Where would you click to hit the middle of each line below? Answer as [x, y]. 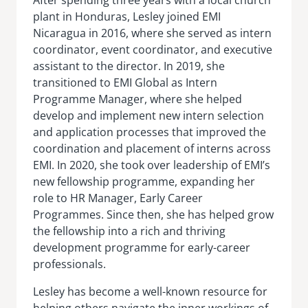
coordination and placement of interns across [152, 148]
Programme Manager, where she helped [137, 99]
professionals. [69, 264]
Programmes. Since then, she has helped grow [153, 214]
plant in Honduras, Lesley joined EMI [127, 16]
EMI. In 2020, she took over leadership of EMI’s [152, 165]
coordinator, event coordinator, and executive [153, 49]
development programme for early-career [142, 247]
